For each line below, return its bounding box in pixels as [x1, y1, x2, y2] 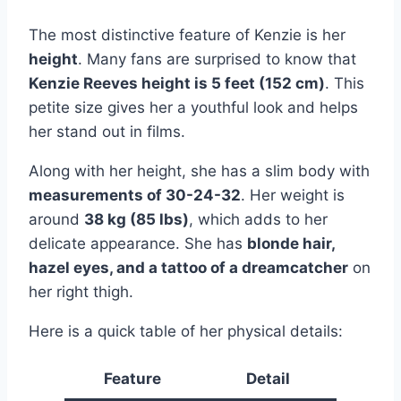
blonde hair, [247, 234, 335, 252]
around [29, 209, 84, 228]
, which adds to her [189, 209, 328, 228]
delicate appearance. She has [29, 234, 247, 252]
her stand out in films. [29, 122, 185, 141]
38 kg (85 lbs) [84, 209, 189, 228]
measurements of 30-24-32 [29, 185, 241, 204]
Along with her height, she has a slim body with [29, 161, 370, 180]
